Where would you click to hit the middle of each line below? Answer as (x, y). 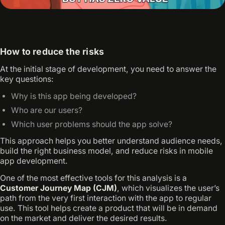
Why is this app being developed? (74, 96)
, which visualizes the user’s (168, 188)
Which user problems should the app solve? (92, 124)
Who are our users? (47, 110)
